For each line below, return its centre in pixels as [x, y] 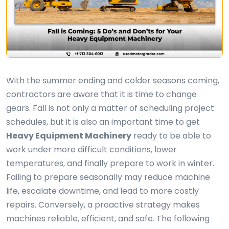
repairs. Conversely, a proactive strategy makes [103, 205]
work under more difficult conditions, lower [91, 150]
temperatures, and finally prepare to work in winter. [110, 164]
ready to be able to [171, 136]
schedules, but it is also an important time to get [103, 122]
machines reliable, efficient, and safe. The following [108, 219]
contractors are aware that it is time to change [101, 95]
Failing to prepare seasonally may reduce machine [108, 177]
